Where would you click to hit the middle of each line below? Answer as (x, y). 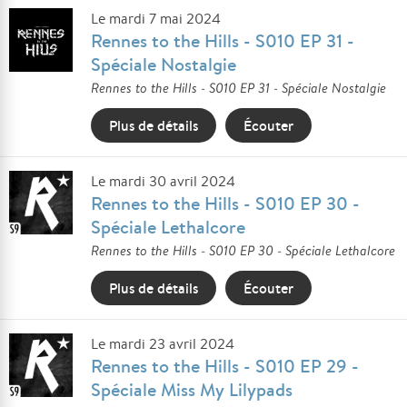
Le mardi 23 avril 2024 (163, 344)
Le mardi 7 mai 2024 (156, 19)
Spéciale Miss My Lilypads (192, 389)
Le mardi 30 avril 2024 (163, 181)
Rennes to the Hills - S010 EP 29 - (225, 366)
